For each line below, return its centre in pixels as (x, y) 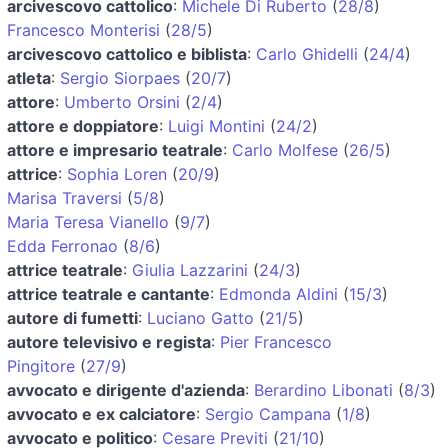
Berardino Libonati (323, 389)
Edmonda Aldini (278, 293)
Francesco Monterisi (83, 29)
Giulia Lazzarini (190, 269)
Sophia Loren (117, 173)
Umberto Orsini (122, 101)
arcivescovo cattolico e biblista (127, 53)
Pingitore (41, 365)
